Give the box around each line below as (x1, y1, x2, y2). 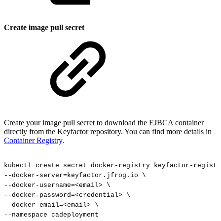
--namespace (4, 211, 47, 219)
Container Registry (4, 136, 62, 145)
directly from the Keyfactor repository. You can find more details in (4, 127, 212, 136)
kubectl (4, 161, 32, 169)
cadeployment (51, 211, 99, 219)
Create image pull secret (4, 23, 84, 32)
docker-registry (91, 161, 150, 169)
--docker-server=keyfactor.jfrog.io (4, 171, 138, 179)
